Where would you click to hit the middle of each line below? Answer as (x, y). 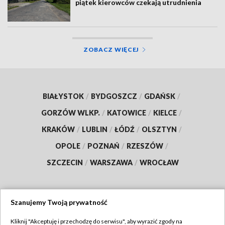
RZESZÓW (145, 146)
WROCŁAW (159, 162)
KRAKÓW (58, 129)
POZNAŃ (103, 146)
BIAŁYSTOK (63, 96)
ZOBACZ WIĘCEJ (111, 49)
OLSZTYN (159, 129)
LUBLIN (94, 129)
